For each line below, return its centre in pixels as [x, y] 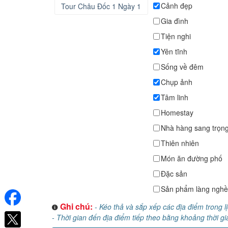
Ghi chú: [76, 206]
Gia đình [174, 21]
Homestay [177, 112]
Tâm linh [174, 97]
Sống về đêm [182, 67]
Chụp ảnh [176, 82]
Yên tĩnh [174, 51]
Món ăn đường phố [191, 158]
